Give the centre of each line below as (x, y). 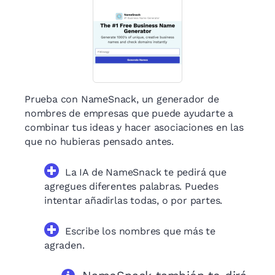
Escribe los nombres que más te (141, 231)
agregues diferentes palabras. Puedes (131, 187)
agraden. (64, 246)
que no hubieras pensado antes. (99, 142)
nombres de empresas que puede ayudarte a (129, 114)
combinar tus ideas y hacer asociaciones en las (134, 128)
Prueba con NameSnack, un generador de (122, 99)
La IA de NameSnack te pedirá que (146, 172)
